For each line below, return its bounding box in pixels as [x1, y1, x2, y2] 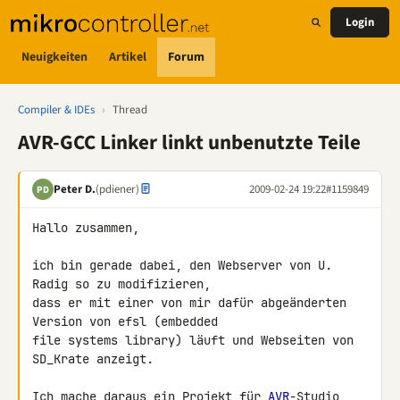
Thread [112, 102, 147, 118]
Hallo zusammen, [32, 220, 139, 236]
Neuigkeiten [21, 47, 87, 66]
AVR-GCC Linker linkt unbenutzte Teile [18, 128, 361, 157]
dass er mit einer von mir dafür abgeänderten [32, 295, 346, 311]
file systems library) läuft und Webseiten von [32, 332, 354, 348]
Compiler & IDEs [18, 102, 95, 118]
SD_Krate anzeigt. [32, 351, 154, 367]
